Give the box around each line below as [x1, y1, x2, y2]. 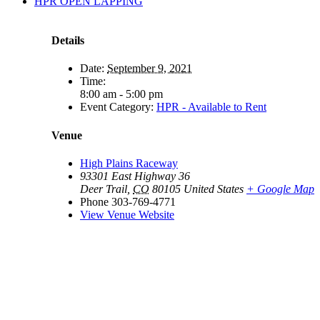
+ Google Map [246, 182, 314, 195]
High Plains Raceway [80, 156, 178, 169]
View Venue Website [80, 208, 174, 221]
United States [184, 182, 244, 195]
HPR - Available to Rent [156, 101, 266, 114]
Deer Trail [80, 182, 127, 195]
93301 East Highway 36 [80, 169, 190, 182]
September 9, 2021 [107, 62, 192, 75]
